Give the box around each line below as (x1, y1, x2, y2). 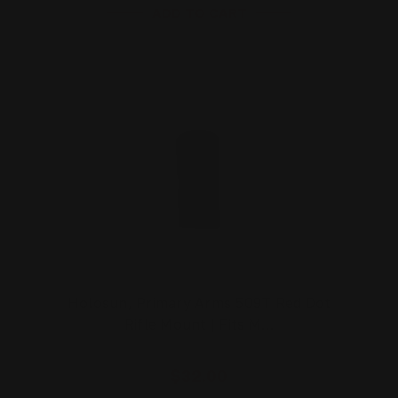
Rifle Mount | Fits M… (123, 314, 275, 333)
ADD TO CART (151, 4, 247, 20)
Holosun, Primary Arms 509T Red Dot (67, 293, 331, 312)
